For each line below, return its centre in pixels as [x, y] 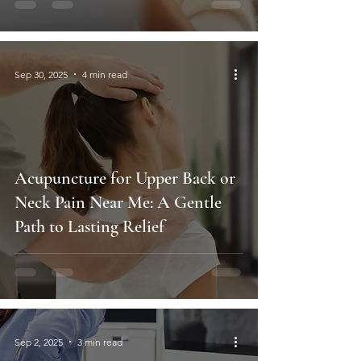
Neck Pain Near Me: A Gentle [118, 203]
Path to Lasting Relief [89, 227]
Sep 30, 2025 [41, 74]
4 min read [105, 74]
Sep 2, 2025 [39, 342]
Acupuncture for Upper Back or [125, 178]
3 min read [100, 342]
